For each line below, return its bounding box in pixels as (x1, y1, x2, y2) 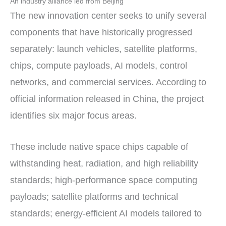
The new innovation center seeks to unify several (10, 10, 206, 21)
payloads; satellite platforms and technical (10, 191, 178, 202)
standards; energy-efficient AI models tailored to (10, 208, 202, 218)
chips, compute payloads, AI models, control (10, 60, 187, 71)
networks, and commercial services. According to (10, 77, 206, 87)
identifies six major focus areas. (10, 110, 137, 121)
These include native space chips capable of (10, 141, 188, 152)
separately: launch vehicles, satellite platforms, (10, 43, 197, 54)
